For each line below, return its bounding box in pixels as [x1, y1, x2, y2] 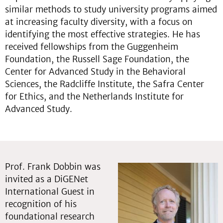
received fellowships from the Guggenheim [5, 41, 178, 52]
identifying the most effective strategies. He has [5, 29, 200, 40]
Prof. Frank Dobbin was [5, 161, 101, 172]
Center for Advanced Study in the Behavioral [5, 66, 186, 77]
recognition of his [5, 199, 77, 210]
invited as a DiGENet [5, 174, 88, 185]
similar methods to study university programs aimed [5, 4, 217, 15]
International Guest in [5, 186, 95, 197]
